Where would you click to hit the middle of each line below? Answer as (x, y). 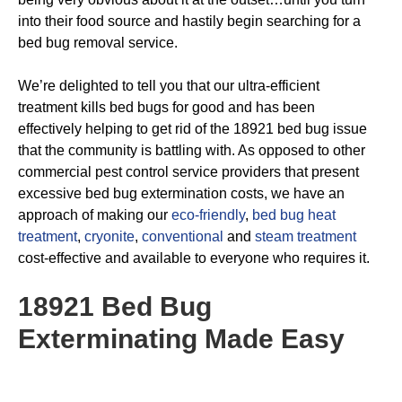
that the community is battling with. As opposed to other (192, 150)
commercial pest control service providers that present (188, 172)
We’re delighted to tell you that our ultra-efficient (169, 86)
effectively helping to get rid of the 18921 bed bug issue (192, 129)
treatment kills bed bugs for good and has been (166, 107)
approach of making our (95, 215)
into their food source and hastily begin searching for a (189, 21)
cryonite (109, 236)
